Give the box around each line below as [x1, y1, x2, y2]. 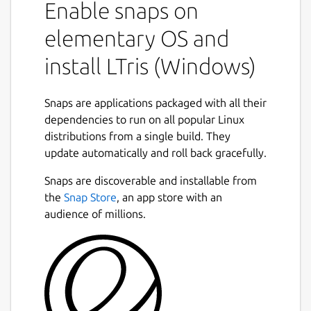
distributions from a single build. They [44, 129, 230, 142]
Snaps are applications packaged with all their [44, 96, 267, 109]
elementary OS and [44, 25, 229, 51]
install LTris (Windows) [44, 53, 256, 78]
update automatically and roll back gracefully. [44, 146, 267, 159]
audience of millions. [44, 207, 146, 220]
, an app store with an [117, 190, 222, 203]
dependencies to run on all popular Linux [44, 112, 244, 126]
